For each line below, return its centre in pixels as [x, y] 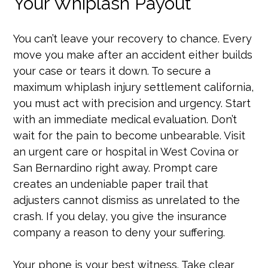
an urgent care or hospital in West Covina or [126, 151]
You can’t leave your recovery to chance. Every [133, 38]
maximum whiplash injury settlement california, [134, 87]
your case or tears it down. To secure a [112, 71]
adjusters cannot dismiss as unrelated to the [127, 200]
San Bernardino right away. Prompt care [116, 167]
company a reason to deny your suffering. [119, 232]
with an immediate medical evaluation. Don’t [125, 119]
